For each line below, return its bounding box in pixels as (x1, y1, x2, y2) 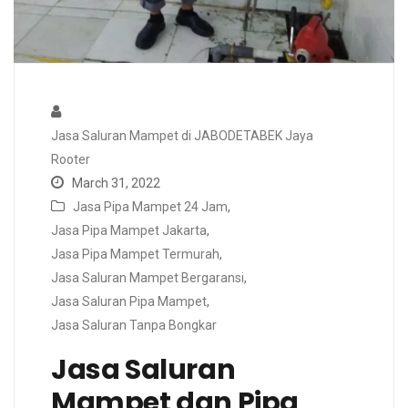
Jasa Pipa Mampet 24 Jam (73, 199, 228, 215)
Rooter (51, 152, 90, 168)
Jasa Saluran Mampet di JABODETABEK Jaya (51, 128, 313, 144)
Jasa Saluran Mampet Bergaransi (51, 270, 244, 286)
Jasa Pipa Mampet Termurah (51, 247, 219, 262)
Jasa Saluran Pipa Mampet (51, 294, 207, 310)
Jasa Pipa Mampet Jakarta (51, 223, 207, 239)
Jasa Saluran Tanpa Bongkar (51, 318, 217, 333)
